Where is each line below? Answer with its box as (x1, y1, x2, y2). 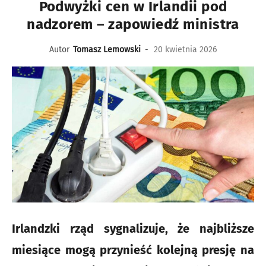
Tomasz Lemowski (73, 45, 141, 55)
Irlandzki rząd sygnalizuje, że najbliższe (12, 221, 254, 236)
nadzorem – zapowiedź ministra (27, 16, 239, 33)
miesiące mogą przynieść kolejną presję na (12, 243, 254, 258)
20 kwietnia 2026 (154, 45, 217, 55)
